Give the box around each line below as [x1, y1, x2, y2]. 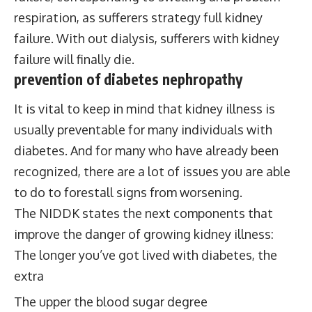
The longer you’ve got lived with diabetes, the [14, 247, 277, 263]
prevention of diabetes [14, 70, 162, 88]
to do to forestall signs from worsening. [14, 184, 242, 200]
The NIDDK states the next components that [14, 205, 273, 221]
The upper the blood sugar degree [14, 294, 208, 309]
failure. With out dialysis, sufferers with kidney [14, 31, 279, 46]
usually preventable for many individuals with [14, 121, 272, 137]
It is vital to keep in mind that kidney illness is [14, 100, 275, 116]
